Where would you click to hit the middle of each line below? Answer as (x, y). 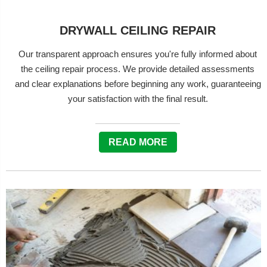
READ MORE (138, 142)
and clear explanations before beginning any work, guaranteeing (138, 84)
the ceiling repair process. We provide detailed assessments (138, 69)
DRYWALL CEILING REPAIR (138, 30)
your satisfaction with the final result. (138, 99)
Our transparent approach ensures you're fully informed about (138, 54)
